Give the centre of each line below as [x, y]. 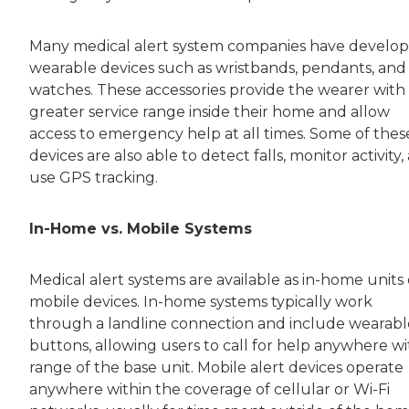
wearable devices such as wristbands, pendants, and [218, 68]
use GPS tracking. [94, 178]
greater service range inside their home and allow [210, 112]
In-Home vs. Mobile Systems [141, 229]
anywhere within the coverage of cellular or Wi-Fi [210, 390]
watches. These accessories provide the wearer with [217, 90]
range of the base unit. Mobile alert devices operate [216, 368]
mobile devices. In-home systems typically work [201, 302]
